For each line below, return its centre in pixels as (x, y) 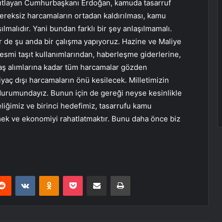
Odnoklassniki (80, 176)
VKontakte (51, 176)
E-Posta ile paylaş (116, 176)
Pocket (93, 176)
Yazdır (139, 176)
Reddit (21, 176)
